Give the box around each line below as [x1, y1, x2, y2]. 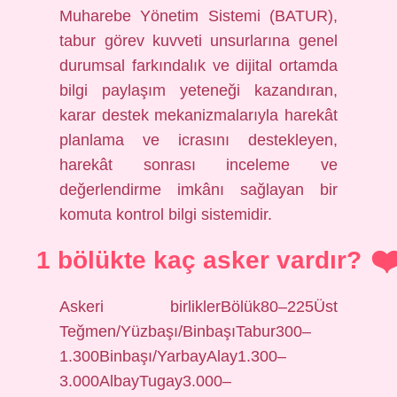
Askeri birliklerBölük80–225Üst [59, 298, 338, 315]
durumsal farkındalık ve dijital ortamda [59, 57, 338, 74]
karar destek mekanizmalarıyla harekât [59, 106, 338, 124]
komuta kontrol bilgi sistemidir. [59, 206, 273, 223]
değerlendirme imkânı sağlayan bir [59, 181, 338, 198]
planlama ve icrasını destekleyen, [59, 131, 338, 149]
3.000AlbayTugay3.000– [59, 372, 232, 390]
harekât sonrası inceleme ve [59, 156, 338, 174]
